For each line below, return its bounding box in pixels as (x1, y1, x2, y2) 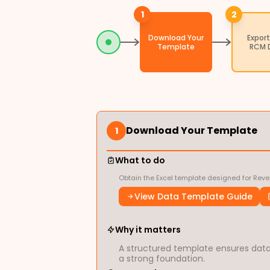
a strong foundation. (119, 253, 205, 265)
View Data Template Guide (134, 190, 253, 202)
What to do (115, 154, 165, 166)
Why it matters (115, 224, 181, 236)
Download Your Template (126, 124, 257, 137)
